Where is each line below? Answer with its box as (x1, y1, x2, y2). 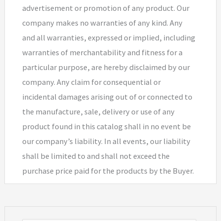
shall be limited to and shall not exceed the (22, 150, 170, 161)
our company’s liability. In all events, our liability (22, 136, 190, 146)
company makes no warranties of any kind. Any (22, 17, 183, 28)
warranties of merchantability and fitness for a (22, 47, 183, 57)
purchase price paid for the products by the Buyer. (22, 165, 194, 176)
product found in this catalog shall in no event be (22, 121, 191, 131)
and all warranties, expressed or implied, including (22, 32, 195, 42)
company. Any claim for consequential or (22, 76, 161, 87)
